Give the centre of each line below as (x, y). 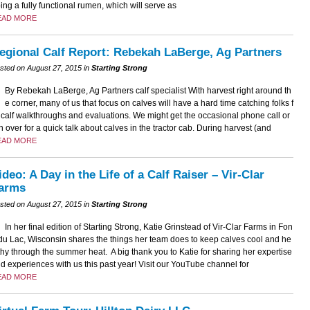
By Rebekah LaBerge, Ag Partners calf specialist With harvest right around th (148, 91)
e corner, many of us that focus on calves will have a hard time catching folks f (149, 103)
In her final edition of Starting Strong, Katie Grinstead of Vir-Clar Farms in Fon (148, 227)
